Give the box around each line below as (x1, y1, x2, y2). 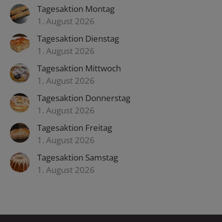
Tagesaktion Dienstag (37, 33, 119, 44)
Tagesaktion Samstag (37, 152, 118, 163)
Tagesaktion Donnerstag (37, 92, 130, 104)
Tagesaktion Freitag (37, 122, 112, 133)
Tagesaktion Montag (37, 3, 114, 14)
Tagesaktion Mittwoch (37, 62, 121, 74)
